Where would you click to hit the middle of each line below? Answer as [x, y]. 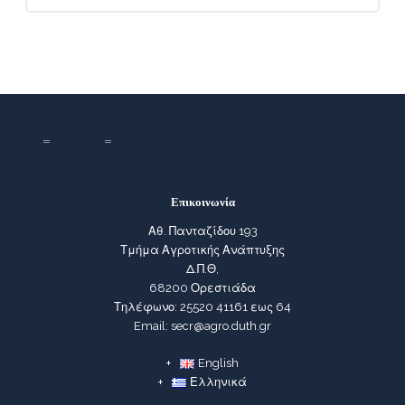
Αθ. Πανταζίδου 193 [202, 231]
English [218, 363]
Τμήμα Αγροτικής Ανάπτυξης [202, 250]
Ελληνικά [218, 381]
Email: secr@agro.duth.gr [202, 326]
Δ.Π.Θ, [202, 269]
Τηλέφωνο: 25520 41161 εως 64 [202, 307]
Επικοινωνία [202, 202]
